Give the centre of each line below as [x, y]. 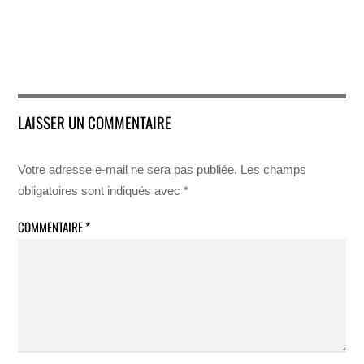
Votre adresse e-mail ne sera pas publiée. [128, 170]
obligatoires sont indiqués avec [101, 191]
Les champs [274, 170]
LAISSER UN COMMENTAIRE [95, 122]
